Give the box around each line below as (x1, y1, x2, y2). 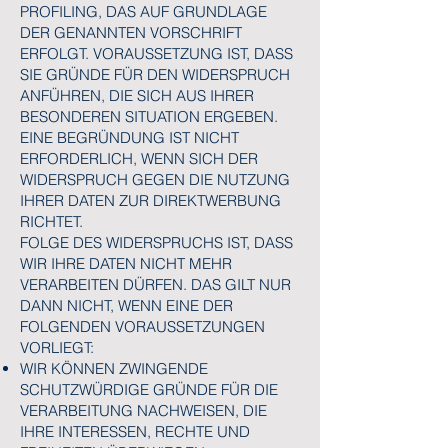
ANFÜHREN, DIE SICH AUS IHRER (20, 86, 254, 105)
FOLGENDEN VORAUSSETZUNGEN (20, 317, 265, 336)
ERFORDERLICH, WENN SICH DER (20, 149, 258, 168)
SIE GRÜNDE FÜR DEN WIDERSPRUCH (20, 65, 290, 84)
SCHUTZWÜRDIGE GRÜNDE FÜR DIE (20, 380, 278, 399)
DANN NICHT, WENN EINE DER (20, 296, 233, 315)
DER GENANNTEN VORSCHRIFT (20, 23, 242, 42)
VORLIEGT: (20, 338, 94, 357)
